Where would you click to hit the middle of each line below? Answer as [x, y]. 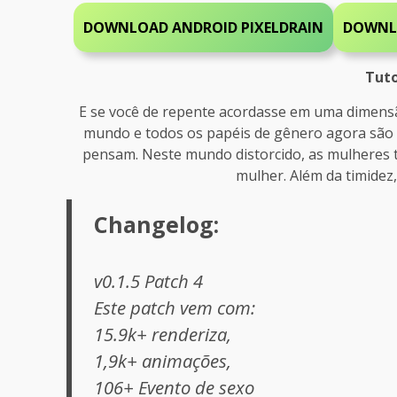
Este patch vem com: [175, 307]
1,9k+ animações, [163, 360]
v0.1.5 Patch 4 [149, 280]
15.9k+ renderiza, [163, 334]
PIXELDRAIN [283, 27]
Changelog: [157, 224]
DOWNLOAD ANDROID [163, 27]
